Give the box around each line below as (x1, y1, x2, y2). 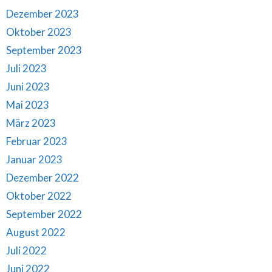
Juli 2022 (6, 243, 47, 257)
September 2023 (6, 43, 82, 56)
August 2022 (6, 225, 66, 239)
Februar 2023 (6, 134, 67, 148)
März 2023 (6, 116, 56, 129)
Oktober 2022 (6, 189, 72, 202)
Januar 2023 (6, 152, 63, 166)
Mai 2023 (6, 98, 49, 111)
